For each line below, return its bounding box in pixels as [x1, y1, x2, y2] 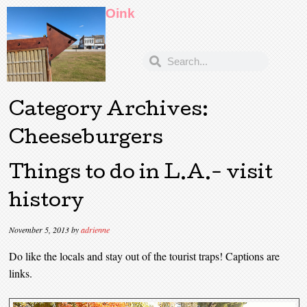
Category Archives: [9, 101, 209, 121]
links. [9, 265, 33, 280]
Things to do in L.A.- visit [9, 164, 273, 184]
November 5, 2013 [9, 223, 70, 235]
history [9, 192, 84, 212]
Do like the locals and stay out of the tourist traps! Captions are [9, 248, 280, 263]
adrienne [81, 223, 110, 235]
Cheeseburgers [9, 129, 164, 149]
